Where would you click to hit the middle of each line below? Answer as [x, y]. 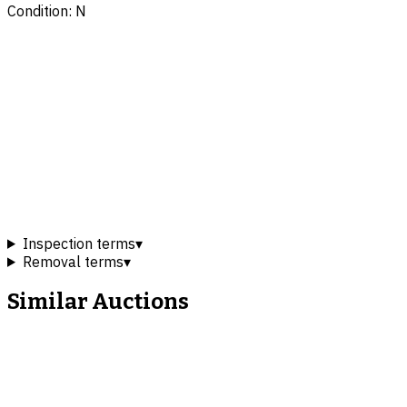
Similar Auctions [98, 301]
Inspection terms [79, 243]
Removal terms [73, 261]
